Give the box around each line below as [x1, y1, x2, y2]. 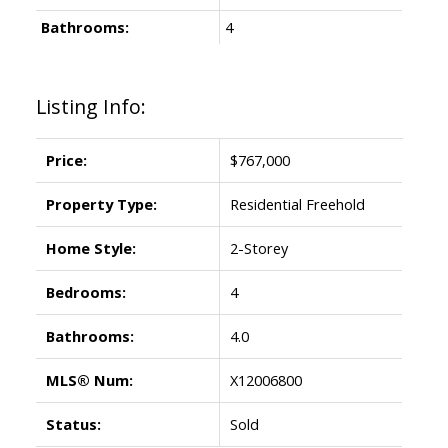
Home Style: [45, 237, 136, 258]
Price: [45, 149, 87, 170]
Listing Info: [35, 92, 146, 120]
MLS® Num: [45, 369, 133, 390]
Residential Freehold [229, 193, 365, 214]
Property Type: [45, 193, 157, 214]
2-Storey [229, 237, 288, 258]
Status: [45, 413, 101, 434]
